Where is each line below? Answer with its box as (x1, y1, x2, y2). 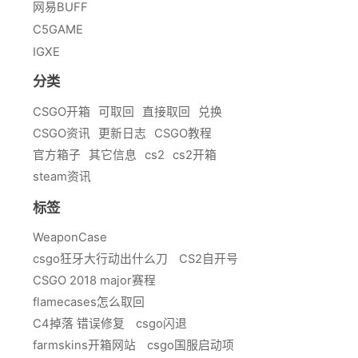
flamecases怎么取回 (33, 295, 145, 310)
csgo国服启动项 (147, 338, 234, 353)
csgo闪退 (136, 316, 187, 332)
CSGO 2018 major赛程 (33, 273, 156, 288)
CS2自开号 (179, 252, 238, 267)
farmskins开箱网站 (33, 338, 136, 353)
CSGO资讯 (33, 125, 90, 141)
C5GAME (33, 22, 83, 38)
